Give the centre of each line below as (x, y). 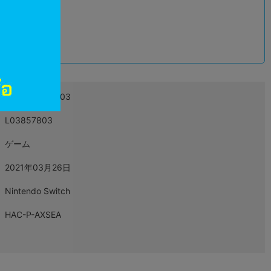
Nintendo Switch (38, 191)
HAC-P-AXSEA (33, 215)
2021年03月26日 (38, 168)
